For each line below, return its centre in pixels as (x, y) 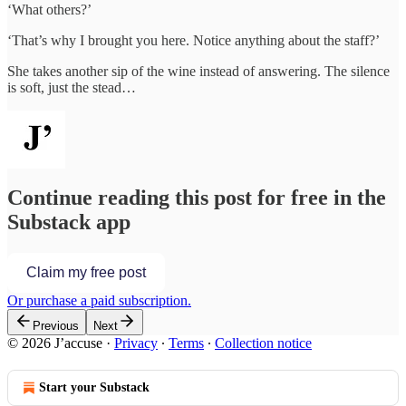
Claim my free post (86, 273)
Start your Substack (94, 388)
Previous (56, 326)
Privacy (136, 343)
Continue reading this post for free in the (197, 198)
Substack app (69, 222)
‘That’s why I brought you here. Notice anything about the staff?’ (193, 40)
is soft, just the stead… (72, 87)
